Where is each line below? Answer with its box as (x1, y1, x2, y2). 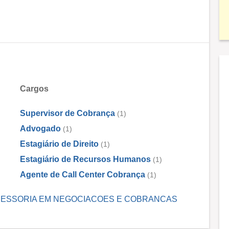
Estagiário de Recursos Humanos (20, 155, 151, 164)
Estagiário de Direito (20, 140, 99, 148)
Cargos (20, 84, 49, 93)
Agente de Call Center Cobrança (20, 170, 145, 179)
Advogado (20, 124, 61, 133)
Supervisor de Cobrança (20, 109, 115, 118)
